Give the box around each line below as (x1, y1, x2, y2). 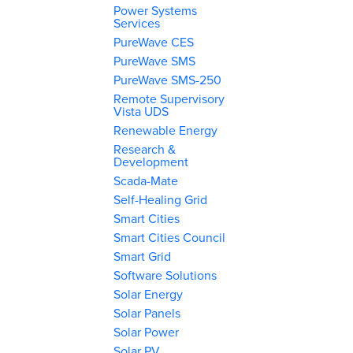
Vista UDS (113, 102, 169, 120)
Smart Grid (113, 247, 172, 265)
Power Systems (113, 2, 198, 19)
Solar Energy (113, 285, 184, 303)
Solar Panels (113, 304, 181, 321)
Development (113, 153, 189, 170)
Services (113, 14, 161, 32)
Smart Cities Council (113, 229, 226, 246)
